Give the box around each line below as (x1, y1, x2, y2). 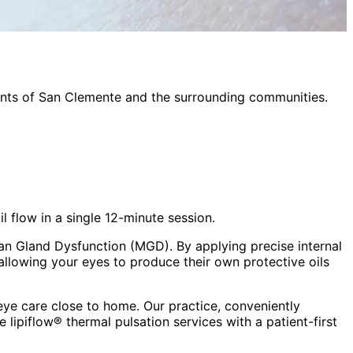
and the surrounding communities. (121, 88, 328, 105)
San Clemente (39, 88, 121, 105)
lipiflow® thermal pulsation (10, 313, 169, 329)
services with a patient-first (169, 313, 337, 329)
